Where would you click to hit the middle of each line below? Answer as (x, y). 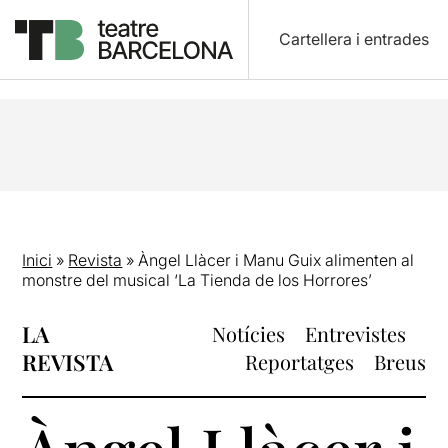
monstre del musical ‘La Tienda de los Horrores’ (197, 280)
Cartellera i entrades (353, 39)
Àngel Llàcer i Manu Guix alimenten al (276, 260)
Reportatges (299, 361)
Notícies (248, 333)
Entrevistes (355, 333)
